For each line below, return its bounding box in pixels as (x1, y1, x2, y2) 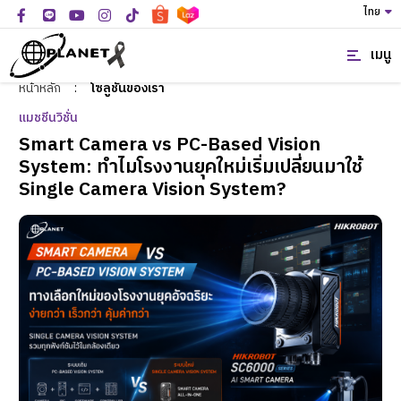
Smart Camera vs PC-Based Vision (19, 130, 320, 160)
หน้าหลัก (19, 78, 61, 98)
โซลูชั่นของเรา (90, 78, 165, 98)
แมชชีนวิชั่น (19, 107, 78, 128)
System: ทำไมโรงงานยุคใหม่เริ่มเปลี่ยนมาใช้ (19, 152, 363, 183)
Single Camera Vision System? (19, 175, 286, 205)
